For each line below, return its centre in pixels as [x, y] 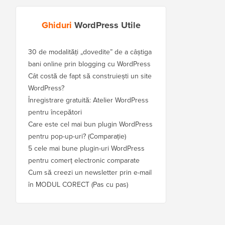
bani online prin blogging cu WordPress [89, 64]
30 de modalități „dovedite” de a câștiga [90, 52]
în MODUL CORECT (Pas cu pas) [78, 184]
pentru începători [55, 112]
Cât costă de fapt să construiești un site [90, 76]
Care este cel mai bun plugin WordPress [90, 124]
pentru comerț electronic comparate [84, 160]
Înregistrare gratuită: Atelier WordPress [88, 100]
